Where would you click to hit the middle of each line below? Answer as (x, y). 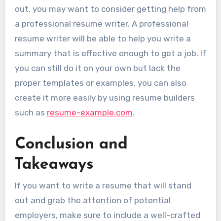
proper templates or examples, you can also (100, 83)
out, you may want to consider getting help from (110, 9)
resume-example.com (90, 112)
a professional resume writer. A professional (101, 23)
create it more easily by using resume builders (105, 97)
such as (31, 112)
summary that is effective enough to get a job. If (110, 53)
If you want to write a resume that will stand (103, 186)
